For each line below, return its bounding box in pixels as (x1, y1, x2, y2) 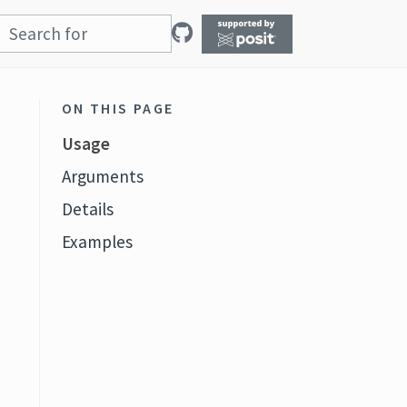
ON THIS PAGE (61, 99, 174, 117)
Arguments (61, 165, 144, 187)
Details (61, 198, 114, 220)
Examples (61, 231, 133, 253)
